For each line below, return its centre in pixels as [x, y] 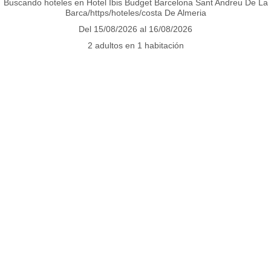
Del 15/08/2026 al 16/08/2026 [135, 29]
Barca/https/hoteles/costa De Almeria [135, 12]
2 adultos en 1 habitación [135, 45]
